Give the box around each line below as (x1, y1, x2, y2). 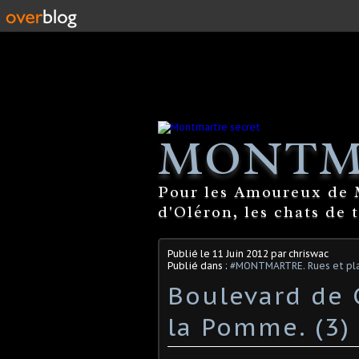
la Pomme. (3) (167, 310, 350, 342)
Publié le (167, 247, 212, 260)
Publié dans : (167, 259, 230, 272)
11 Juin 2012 (212, 247, 268, 260)
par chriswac (268, 247, 329, 260)
